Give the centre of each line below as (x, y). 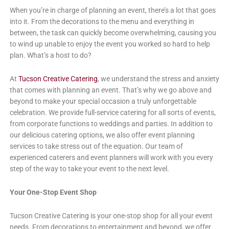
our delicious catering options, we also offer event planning (102, 135)
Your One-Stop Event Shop (53, 192)
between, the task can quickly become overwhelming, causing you (113, 32)
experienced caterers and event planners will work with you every (111, 157)
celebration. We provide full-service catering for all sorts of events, (112, 112)
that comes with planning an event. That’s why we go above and (110, 90)
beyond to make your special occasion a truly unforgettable (103, 101)
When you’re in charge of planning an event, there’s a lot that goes (112, 10)
